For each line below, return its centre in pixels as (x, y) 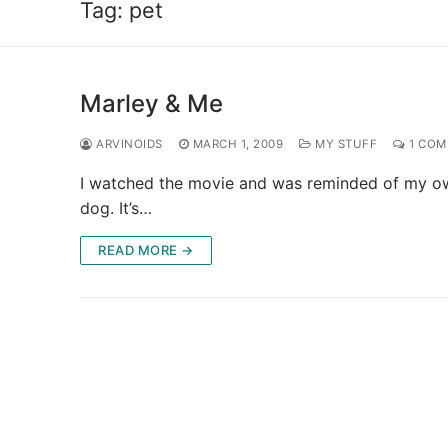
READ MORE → (146, 249)
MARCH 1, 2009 (237, 143)
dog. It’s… (116, 207)
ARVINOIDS (127, 143)
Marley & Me (151, 103)
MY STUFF (344, 143)
